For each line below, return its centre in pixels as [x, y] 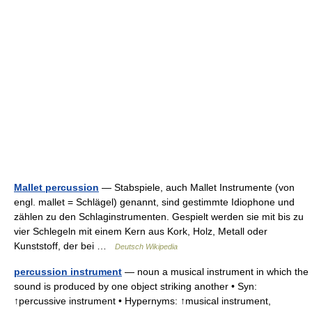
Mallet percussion [56, 187]
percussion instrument [68, 271]
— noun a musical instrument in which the [215, 271]
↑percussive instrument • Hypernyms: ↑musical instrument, [142, 301]
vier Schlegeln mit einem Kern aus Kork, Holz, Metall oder [141, 231]
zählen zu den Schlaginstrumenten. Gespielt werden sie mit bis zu [159, 216]
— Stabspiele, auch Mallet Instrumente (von [197, 187]
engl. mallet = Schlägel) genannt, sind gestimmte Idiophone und [154, 202]
